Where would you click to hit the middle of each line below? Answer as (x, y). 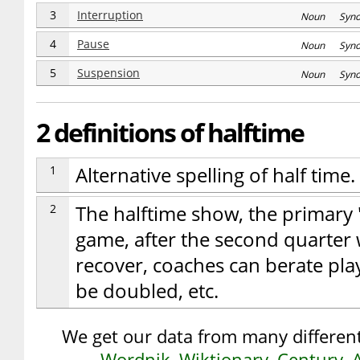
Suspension (108, 73)
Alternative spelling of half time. (215, 175)
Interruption (110, 15)
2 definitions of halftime (170, 132)
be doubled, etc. (147, 291)
